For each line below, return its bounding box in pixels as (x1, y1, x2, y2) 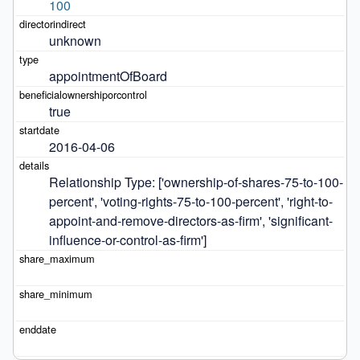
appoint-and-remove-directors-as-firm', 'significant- (48, 211, 333, 230)
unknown (48, 31, 101, 50)
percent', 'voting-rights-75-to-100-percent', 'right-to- (48, 191, 333, 211)
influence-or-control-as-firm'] (48, 230, 207, 249)
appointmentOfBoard (48, 66, 167, 85)
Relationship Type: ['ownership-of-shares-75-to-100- (48, 172, 343, 191)
